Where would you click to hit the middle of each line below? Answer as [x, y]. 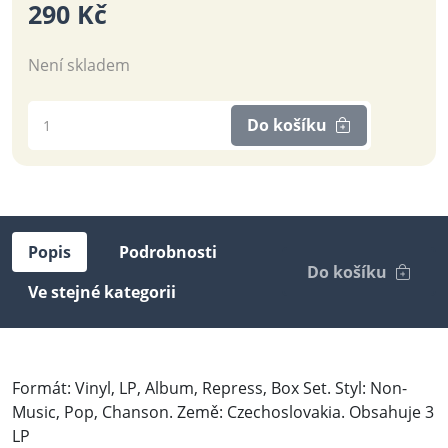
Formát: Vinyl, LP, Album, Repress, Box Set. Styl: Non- [209, 387]
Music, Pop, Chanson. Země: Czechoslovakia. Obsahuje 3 [223, 411]
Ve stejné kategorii [102, 291]
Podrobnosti [168, 251]
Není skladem [79, 64]
